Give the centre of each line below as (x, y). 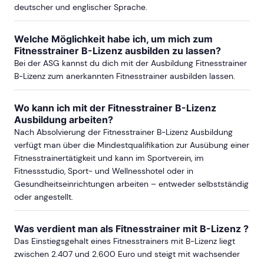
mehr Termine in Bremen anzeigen (132, 138)
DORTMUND (49, 246)
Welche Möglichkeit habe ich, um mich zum (113, 39)
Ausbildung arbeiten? (64, 119)
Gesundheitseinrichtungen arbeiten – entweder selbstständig (131, 184)
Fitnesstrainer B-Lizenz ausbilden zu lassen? (118, 50)
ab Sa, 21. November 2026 (103, 57)
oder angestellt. (44, 197)
